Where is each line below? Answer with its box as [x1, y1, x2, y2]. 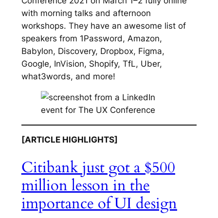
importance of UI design [21, 193, 177, 214]
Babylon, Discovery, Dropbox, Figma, [21, 46, 164, 56]
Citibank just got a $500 [21, 157, 175, 178]
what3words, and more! [21, 72, 118, 81]
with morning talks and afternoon [21, 8, 151, 18]
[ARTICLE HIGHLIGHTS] [21, 135, 118, 145]
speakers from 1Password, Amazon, [21, 34, 162, 43]
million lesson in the [21, 175, 150, 196]
